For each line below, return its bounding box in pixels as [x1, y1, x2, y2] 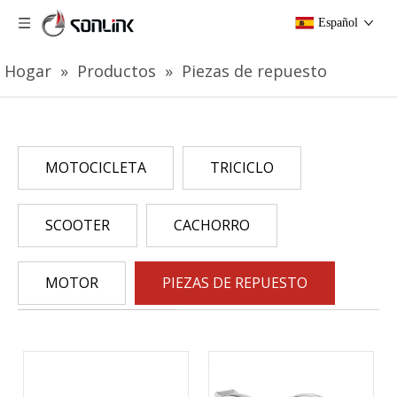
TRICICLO [210, 158, 274, 177]
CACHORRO [174, 215, 250, 235]
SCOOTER [45, 215, 110, 235]
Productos [77, 60, 156, 82]
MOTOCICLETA [45, 158, 146, 177]
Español [318, 16, 358, 29]
